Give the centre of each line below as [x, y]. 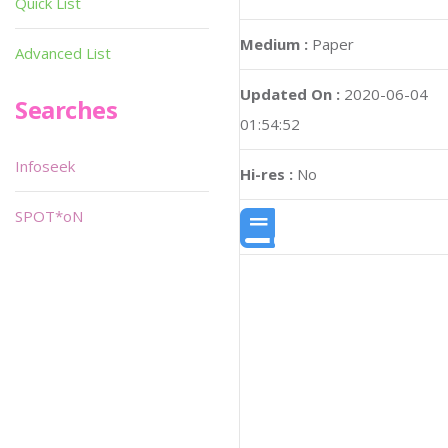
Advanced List [63, 53]
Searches [66, 109]
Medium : [274, 43]
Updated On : [290, 93]
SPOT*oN [49, 216]
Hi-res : [266, 173]
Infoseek [45, 166]
